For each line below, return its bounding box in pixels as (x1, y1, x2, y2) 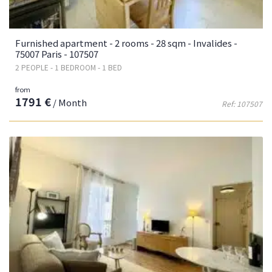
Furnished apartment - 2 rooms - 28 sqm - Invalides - (15, 36, 237, 49)
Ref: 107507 (222, 98, 262, 109)
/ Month (51, 95, 87, 109)
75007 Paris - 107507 (15, 47, 98, 60)
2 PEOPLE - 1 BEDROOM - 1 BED (15, 61, 122, 72)
